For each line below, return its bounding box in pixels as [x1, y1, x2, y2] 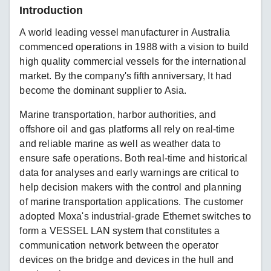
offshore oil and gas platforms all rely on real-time [19, 123, 235, 134]
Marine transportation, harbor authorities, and [19, 109, 216, 120]
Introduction [19, 4, 83, 16]
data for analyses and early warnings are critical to [19, 167, 239, 178]
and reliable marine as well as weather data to [19, 138, 221, 149]
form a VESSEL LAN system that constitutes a [19, 225, 220, 236]
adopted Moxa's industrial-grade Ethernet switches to [19, 211, 251, 221]
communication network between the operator [19, 240, 219, 250]
